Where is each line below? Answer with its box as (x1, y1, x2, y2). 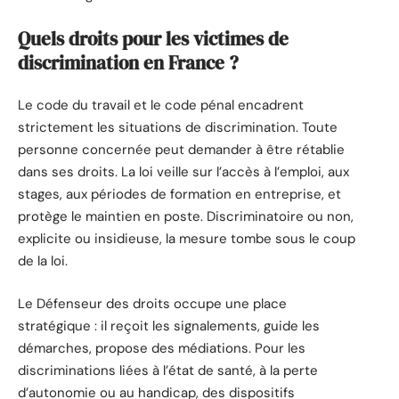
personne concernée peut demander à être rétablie (18, 141, 345, 159)
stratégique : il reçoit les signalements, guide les (18, 316, 320, 335)
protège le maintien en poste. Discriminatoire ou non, (18, 208, 354, 226)
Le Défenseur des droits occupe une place (18, 294, 287, 313)
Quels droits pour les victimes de (18, 25, 289, 52)
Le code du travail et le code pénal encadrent (18, 96, 304, 115)
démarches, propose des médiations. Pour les (18, 338, 305, 357)
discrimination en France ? (18, 49, 239, 76)
